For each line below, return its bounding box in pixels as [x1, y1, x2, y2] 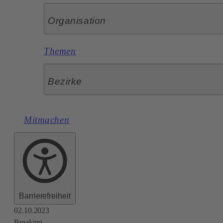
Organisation [48, 15, 106, 26]
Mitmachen [24, 114, 70, 125]
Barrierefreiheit [19, 191, 71, 200]
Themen [44, 46, 76, 57]
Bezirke [48, 76, 82, 87]
